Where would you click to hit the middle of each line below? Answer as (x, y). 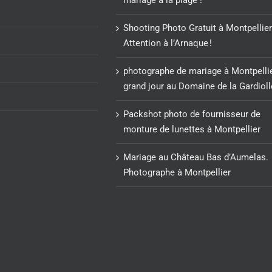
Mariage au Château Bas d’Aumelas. (196, 157)
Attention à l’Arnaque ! (168, 43)
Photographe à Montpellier (177, 172)
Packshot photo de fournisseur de (192, 114)
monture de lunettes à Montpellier (192, 129)
